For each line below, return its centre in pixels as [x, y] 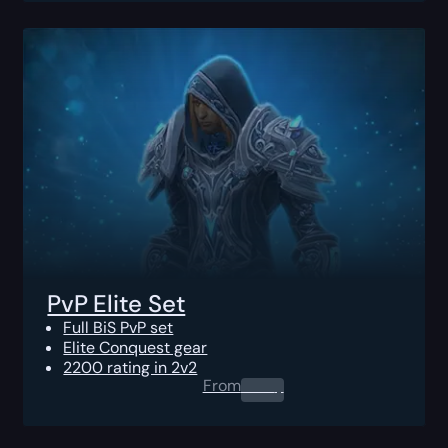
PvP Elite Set [116, 303]
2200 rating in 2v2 [130, 367]
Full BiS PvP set [118, 327]
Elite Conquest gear [135, 347]
